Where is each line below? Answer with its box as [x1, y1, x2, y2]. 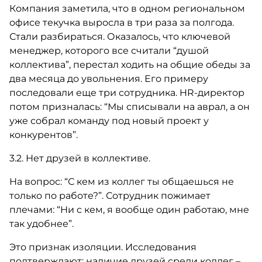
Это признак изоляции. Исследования [9, 242, 196, 253]
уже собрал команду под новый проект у [9, 115, 209, 126]
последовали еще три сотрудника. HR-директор [9, 87, 244, 98]
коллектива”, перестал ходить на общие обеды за [9, 59, 250, 70]
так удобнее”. [9, 218, 74, 229]
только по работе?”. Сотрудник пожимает [9, 190, 211, 201]
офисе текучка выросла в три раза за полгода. [9, 17, 234, 28]
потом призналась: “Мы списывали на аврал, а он [9, 101, 250, 112]
